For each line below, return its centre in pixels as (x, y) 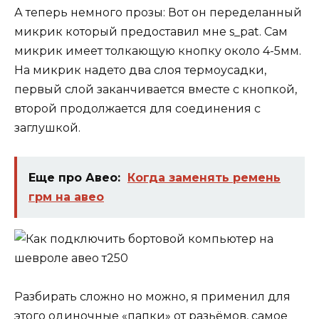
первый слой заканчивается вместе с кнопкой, (156, 89)
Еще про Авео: (74, 178)
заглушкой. (47, 127)
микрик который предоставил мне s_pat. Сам (151, 31)
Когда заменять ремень (204, 178)
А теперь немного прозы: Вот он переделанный (158, 12)
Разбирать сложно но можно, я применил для (152, 297)
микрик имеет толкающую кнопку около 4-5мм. (158, 51)
